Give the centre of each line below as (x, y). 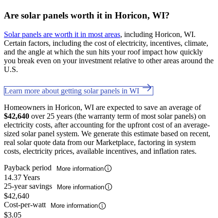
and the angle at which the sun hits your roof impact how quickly (103, 52)
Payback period (29, 167)
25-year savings (29, 186)
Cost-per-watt (26, 205)
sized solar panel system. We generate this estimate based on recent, (107, 133)
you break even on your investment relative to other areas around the (109, 60)
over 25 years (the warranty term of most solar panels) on (118, 116)
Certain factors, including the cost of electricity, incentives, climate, (106, 43)
